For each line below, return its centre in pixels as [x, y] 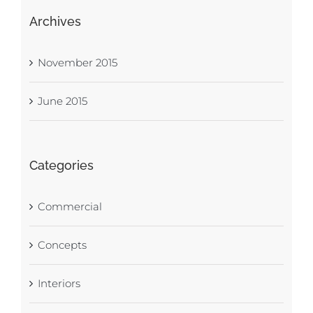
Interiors [59, 283]
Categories [61, 165]
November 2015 [77, 62]
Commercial [70, 206]
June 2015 [62, 101]
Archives [55, 21]
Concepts [62, 245]
